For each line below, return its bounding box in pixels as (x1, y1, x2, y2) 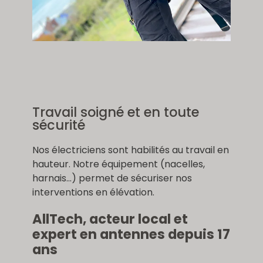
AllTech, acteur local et (32, 210, 188, 229)
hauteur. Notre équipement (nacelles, (32, 157, 205, 171)
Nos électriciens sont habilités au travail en (32, 143, 229, 157)
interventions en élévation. (32, 185, 154, 199)
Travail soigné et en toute (32, 102, 199, 122)
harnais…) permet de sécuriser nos (32, 171, 192, 185)
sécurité (32, 115, 85, 134)
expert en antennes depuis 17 (32, 225, 230, 244)
